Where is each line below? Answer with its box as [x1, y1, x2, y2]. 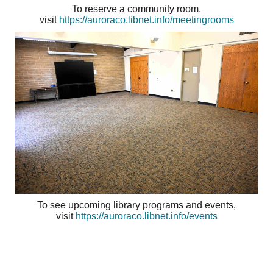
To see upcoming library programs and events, [37, 200, 236, 211]
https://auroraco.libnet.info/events [75, 211, 218, 222]
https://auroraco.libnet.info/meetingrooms [58, 15, 234, 26]
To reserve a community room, [72, 4, 201, 15]
